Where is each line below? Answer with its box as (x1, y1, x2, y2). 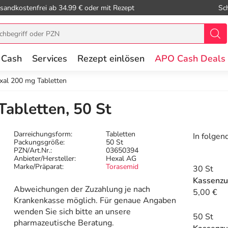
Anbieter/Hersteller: (14, 154, 76, 164)
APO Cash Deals (155, 52, 225, 65)
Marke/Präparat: (14, 162, 64, 172)
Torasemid (106, 162, 139, 172)
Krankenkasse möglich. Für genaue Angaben (14, 195, 177, 207)
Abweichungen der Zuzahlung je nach (14, 184, 151, 195)
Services (32, 52, 67, 65)
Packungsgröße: (14, 137, 65, 148)
